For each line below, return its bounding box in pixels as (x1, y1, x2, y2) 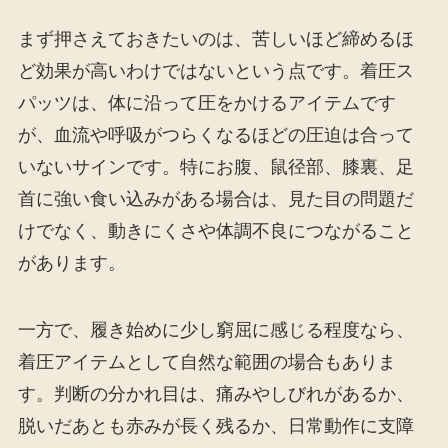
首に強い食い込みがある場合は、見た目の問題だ (17, 188, 414, 209)
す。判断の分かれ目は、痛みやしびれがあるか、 (17, 384, 414, 405)
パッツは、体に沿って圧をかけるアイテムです (17, 92, 396, 113)
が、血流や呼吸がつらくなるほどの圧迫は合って (17, 124, 414, 145)
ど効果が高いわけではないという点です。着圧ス (17, 60, 414, 81)
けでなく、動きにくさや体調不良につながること (17, 220, 414, 241)
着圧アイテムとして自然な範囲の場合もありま (17, 352, 396, 373)
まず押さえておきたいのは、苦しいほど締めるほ (17, 28, 414, 49)
